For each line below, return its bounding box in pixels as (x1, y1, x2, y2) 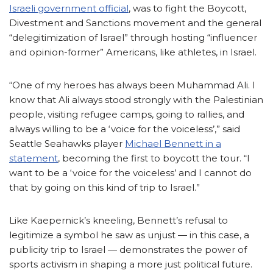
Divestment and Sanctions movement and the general (9, 17, 261, 29)
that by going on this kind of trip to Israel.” (9, 182, 200, 194)
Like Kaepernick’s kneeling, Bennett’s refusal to (9, 214, 228, 227)
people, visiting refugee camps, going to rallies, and (9, 108, 244, 121)
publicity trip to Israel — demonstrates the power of (9, 244, 247, 256)
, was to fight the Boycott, (129, 2, 246, 15)
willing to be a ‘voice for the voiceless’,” (42, 123, 222, 135)
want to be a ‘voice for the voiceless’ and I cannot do (9, 167, 252, 179)
